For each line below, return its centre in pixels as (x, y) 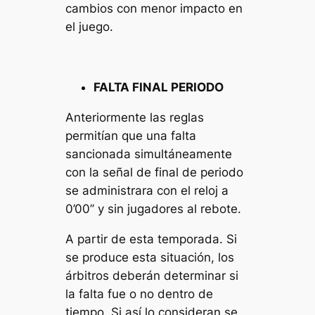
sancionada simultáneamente (149, 154)
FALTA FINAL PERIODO (159, 88)
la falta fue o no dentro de (140, 294)
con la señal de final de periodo (155, 172)
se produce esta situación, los (150, 257)
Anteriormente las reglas (135, 117)
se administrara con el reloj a (147, 190)
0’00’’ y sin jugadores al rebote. (154, 208)
